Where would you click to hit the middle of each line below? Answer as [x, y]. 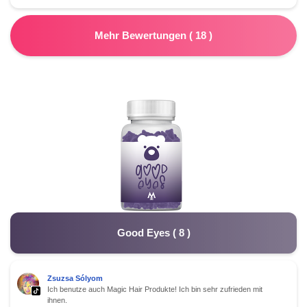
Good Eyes [143, 232]
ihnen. [57, 300]
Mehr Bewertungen [142, 35]
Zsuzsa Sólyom [75, 278]
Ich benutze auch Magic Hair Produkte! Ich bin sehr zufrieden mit [155, 289]
